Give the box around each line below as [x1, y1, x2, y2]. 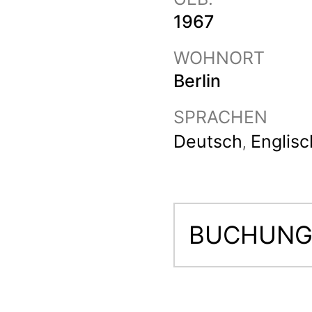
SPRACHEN [173, 107, 267, 127]
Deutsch [173, 131, 242, 152]
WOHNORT [173, 47, 265, 68]
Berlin [173, 70, 221, 91]
